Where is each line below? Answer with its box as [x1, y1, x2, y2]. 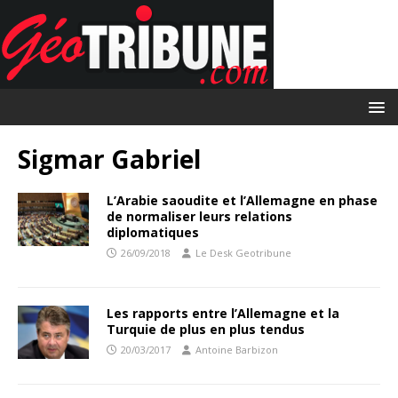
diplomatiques [107, 224, 199, 241]
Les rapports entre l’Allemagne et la [107, 305, 339, 322]
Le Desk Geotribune [195, 246, 291, 259]
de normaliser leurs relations [107, 208, 292, 225]
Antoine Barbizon [195, 343, 278, 356]
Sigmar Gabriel [18, 142, 201, 176]
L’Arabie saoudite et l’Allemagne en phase [107, 192, 378, 209]
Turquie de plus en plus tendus [107, 321, 305, 338]
